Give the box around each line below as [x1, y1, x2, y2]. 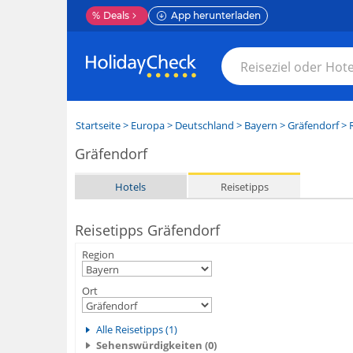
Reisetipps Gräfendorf [74, 221, 220, 240]
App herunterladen [170, 9, 261, 21]
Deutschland [174, 118, 234, 132]
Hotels [115, 179, 147, 194]
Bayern [243, 118, 277, 132]
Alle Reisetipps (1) [95, 322, 177, 336]
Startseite [75, 118, 121, 132]
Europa [130, 118, 165, 132]
